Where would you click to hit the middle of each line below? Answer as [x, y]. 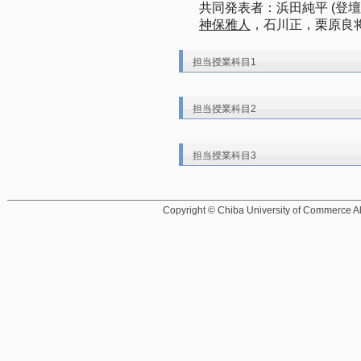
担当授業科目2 [224, 109]
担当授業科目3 [224, 156]
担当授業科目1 [224, 62]
